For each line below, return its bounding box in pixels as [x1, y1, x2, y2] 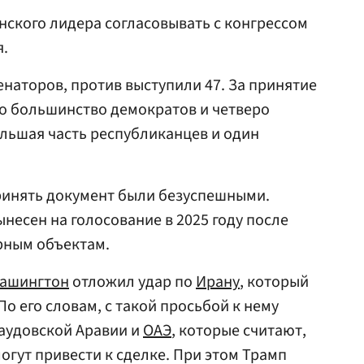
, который [240, 271, 309, 293]
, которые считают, [171, 319, 306, 342]
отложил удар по [69, 271, 196, 293]
